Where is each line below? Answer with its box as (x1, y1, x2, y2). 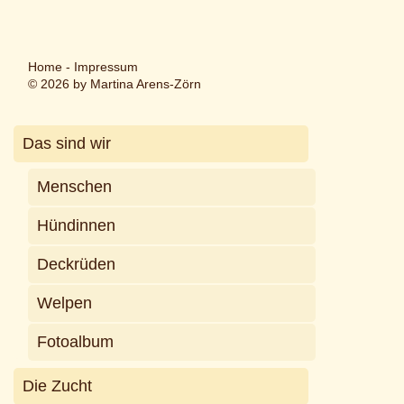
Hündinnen (37, 216, 116, 234)
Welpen (37, 293, 93, 312)
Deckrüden (37, 254, 116, 273)
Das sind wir (23, 133, 112, 152)
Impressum (73, 60, 138, 75)
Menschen (37, 177, 113, 196)
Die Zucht (23, 376, 93, 395)
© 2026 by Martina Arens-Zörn (27, 77, 201, 92)
